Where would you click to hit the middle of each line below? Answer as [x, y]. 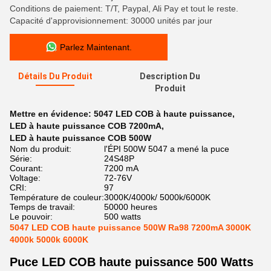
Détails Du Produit [55, 76]
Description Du [170, 76]
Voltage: [25, 178]
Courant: [26, 168]
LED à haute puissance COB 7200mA [86, 126]
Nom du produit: [41, 149]
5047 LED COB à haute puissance [163, 114]
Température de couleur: [57, 197]
